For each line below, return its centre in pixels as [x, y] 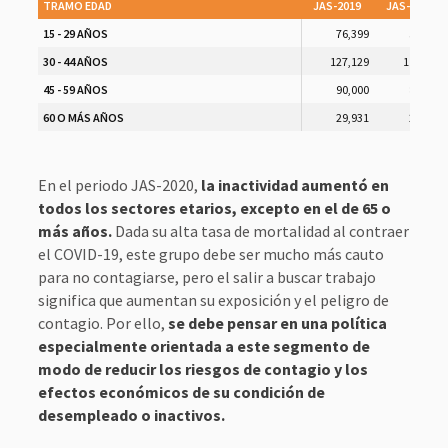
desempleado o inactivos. [131, 415]
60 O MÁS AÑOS [83, 117]
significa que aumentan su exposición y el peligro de [213, 300]
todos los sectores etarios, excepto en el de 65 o [214, 208]
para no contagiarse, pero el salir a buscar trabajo [206, 277]
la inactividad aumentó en [294, 185]
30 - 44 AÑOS [75, 61]
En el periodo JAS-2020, [119, 185]
